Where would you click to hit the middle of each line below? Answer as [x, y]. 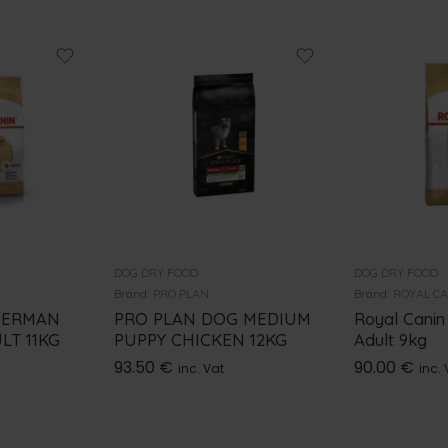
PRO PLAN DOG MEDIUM [212, 318]
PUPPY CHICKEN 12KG [200, 339]
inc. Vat [201, 368]
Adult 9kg [390, 339]
